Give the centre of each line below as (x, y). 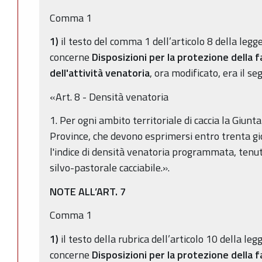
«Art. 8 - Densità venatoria (109, 96)
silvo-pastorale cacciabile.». (110, 168)
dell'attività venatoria (100, 73)
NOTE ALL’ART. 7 (88, 191)
